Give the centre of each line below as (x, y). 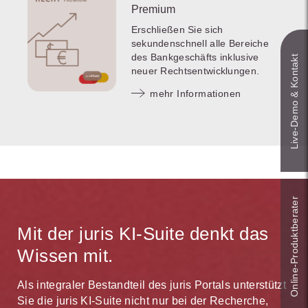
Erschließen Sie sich (177, 30)
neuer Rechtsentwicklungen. (195, 71)
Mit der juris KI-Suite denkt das (143, 234)
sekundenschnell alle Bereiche (200, 44)
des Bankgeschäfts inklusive (195, 57)
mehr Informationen (196, 94)
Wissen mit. (65, 256)
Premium (153, 10)
